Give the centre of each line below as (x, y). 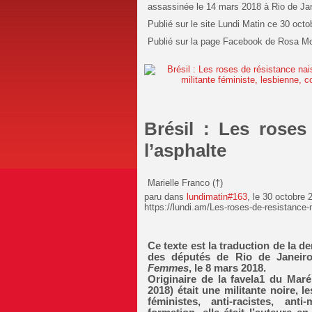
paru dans (165, 196)
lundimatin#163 (217, 196)
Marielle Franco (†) (185, 182)
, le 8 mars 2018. (227, 268)
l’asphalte (185, 150)
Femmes (168, 268)
